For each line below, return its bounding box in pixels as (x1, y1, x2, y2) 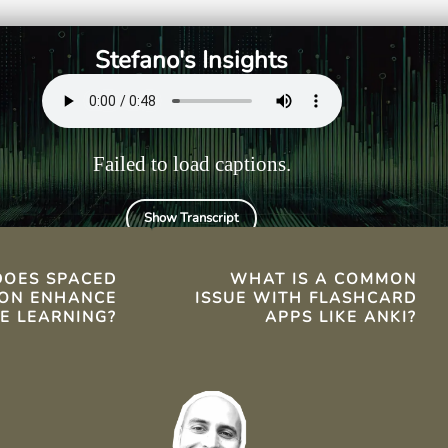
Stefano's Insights (95, 44, 289, 77)
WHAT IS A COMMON (229, 269, 417, 290)
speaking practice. (186, 12, 326, 33)
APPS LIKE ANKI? (264, 307, 417, 328)
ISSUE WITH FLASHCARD (194, 288, 417, 309)
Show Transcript (144, 209, 240, 228)
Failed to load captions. (92, 152, 291, 176)
